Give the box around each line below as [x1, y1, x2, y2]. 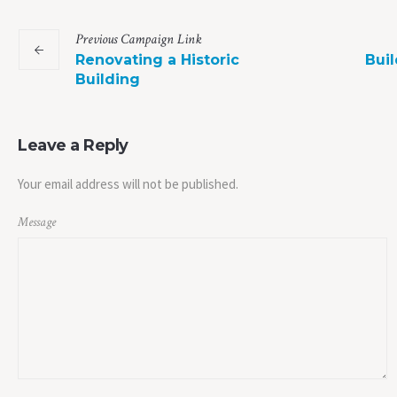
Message [18, 214, 56, 231]
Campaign [117, 30, 177, 50]
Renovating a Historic [75, 51, 239, 69]
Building [75, 71, 140, 89]
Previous [75, 30, 117, 50]
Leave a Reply [18, 136, 128, 156]
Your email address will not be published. [18, 175, 238, 193]
